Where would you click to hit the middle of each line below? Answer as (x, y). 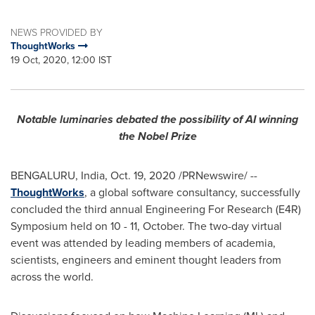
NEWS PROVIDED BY (57, 32)
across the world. (52, 277)
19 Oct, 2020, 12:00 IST (61, 60)
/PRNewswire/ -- (217, 175)
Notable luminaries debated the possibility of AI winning (157, 119)
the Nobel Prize (157, 136)
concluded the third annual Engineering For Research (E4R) (156, 209)
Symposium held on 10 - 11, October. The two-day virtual (146, 226)
